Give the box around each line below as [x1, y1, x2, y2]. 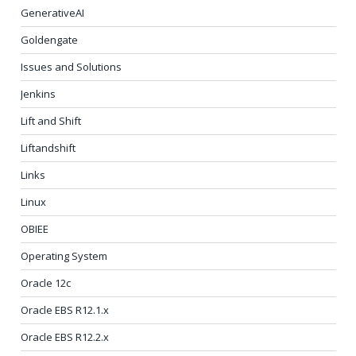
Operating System [21, 249, 107, 263]
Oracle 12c [21, 276, 71, 290]
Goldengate [21, 33, 78, 47]
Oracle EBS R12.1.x [21, 303, 109, 317]
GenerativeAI [21, 6, 84, 20]
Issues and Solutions [21, 60, 122, 74]
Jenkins [21, 87, 56, 101]
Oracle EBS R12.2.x [21, 330, 109, 344]
